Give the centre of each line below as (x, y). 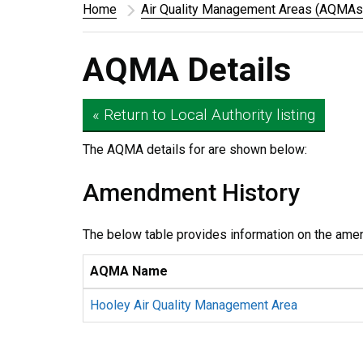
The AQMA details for (145, 149)
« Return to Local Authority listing (204, 115)
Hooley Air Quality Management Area (194, 305)
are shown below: (258, 149)
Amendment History (191, 192)
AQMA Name (129, 271)
